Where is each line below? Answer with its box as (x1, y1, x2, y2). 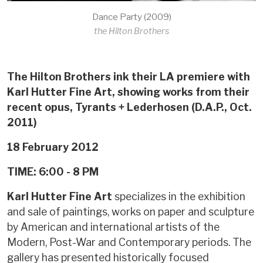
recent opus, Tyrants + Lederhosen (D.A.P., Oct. (7, 100, 252, 113)
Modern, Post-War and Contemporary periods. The (7, 235, 251, 248)
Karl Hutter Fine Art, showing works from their (7, 85, 249, 98)
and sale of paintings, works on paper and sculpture (7, 205, 254, 218)
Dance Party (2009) (92, 11, 171, 22)
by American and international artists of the (7, 220, 220, 233)
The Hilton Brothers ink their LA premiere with (7, 70, 250, 83)
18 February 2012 (7, 140, 99, 153)
